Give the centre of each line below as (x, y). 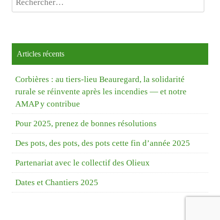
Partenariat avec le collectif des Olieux (83, 163)
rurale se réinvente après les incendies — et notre (101, 91)
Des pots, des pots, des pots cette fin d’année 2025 (103, 143)
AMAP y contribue (48, 104)
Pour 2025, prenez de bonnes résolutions (86, 123)
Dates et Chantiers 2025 (57, 182)
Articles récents (41, 54)
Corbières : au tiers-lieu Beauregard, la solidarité (100, 79)
